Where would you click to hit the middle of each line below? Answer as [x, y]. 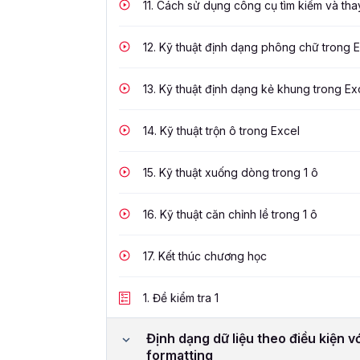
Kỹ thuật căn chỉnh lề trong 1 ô [237, 215]
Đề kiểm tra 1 [184, 298]
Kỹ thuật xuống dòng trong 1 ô [237, 173]
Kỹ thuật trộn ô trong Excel [228, 131]
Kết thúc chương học [211, 256]
